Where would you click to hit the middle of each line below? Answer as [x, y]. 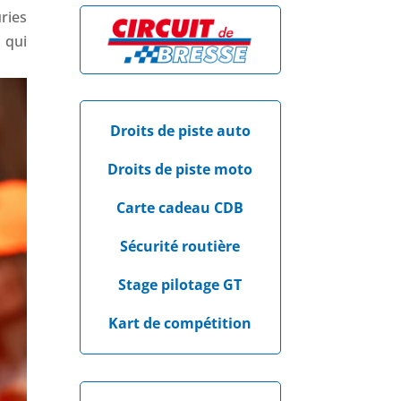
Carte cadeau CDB [180, 208]
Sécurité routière [180, 247]
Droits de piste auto [180, 131]
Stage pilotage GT [180, 285]
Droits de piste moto [180, 170]
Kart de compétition [180, 324]
